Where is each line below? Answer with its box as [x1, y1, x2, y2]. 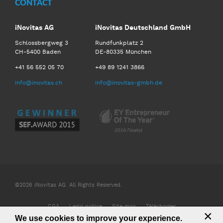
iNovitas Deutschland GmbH [95, 23, 191, 31]
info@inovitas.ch [15, 79, 62, 86]
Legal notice [69, 203, 102, 210]
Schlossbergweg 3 [15, 39, 70, 46]
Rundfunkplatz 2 [95, 39, 143, 46]
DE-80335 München [95, 48, 151, 55]
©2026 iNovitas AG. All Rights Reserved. [15, 181, 122, 188]
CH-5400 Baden [15, 48, 61, 55]
